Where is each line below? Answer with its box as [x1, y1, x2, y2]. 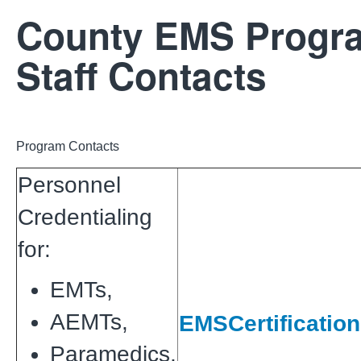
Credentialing [18, 204, 152, 230]
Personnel [18, 172, 121, 197]
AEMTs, [50, 309, 135, 334]
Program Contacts [16, 139, 119, 153]
